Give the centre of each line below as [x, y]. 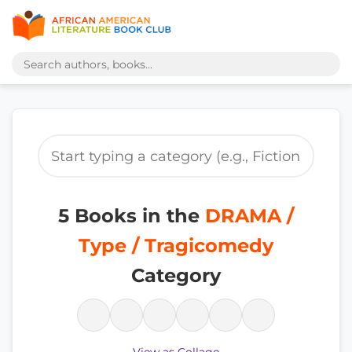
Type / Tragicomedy [176, 246]
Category [176, 275]
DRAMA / [249, 216]
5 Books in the [132, 216]
